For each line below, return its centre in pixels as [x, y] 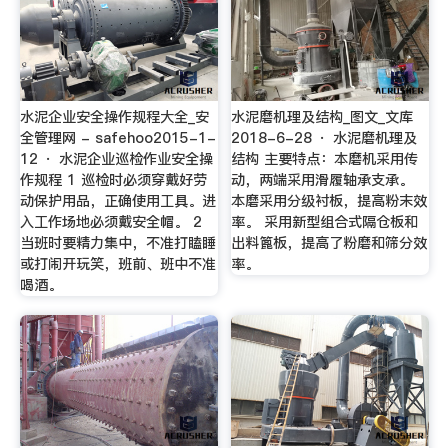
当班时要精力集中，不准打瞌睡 [117, 242]
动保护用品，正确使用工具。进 [117, 200]
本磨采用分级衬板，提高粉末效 [329, 200]
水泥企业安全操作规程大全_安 [114, 116]
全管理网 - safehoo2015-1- [117, 137]
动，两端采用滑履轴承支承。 [322, 179]
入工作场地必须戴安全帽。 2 [110, 221]
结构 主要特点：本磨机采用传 [325, 158]
